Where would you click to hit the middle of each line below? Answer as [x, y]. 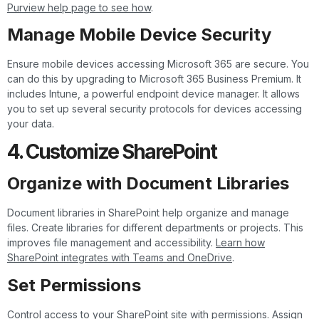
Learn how [240, 243]
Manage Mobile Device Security [139, 35]
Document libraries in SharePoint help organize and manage [148, 213]
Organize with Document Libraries [148, 184]
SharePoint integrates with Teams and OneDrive [120, 258]
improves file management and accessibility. [111, 243]
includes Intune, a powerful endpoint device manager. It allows [153, 94]
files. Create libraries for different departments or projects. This [155, 228]
